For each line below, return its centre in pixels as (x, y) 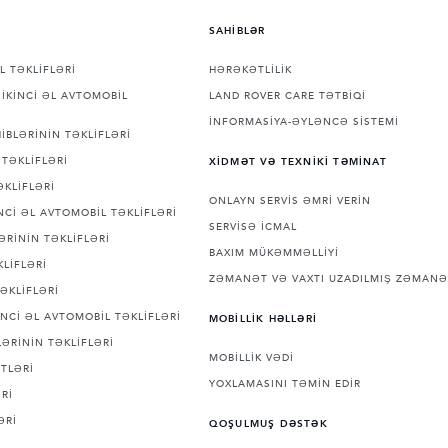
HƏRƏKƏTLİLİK (250, 70)
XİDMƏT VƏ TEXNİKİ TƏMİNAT (297, 162)
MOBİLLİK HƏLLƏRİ (263, 319)
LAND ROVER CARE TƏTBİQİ (287, 96)
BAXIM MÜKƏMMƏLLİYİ (273, 253)
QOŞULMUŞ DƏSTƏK (268, 424)
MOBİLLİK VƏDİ (251, 358)
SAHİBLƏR (237, 31)
